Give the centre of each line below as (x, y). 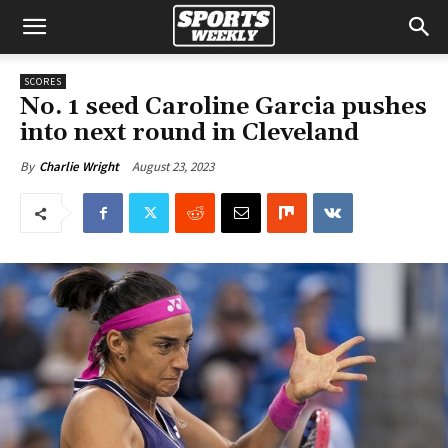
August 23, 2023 (173, 166)
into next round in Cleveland (189, 133)
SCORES (43, 81)
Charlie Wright (79, 166)
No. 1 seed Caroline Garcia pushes (223, 107)
